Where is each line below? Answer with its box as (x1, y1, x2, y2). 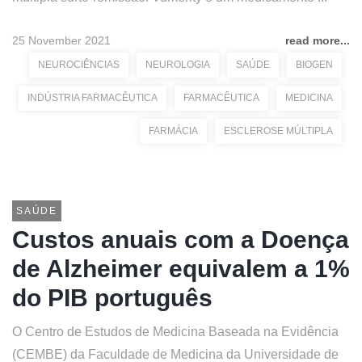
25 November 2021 (12, 34, 111, 47)
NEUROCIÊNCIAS (38, 59, 120, 70)
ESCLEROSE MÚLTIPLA (224, 125, 333, 137)
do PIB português (12, 284, 213, 311)
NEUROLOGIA (145, 59, 210, 70)
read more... (285, 34, 350, 47)
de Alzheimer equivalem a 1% (12, 255, 350, 282)
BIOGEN (296, 59, 333, 70)
